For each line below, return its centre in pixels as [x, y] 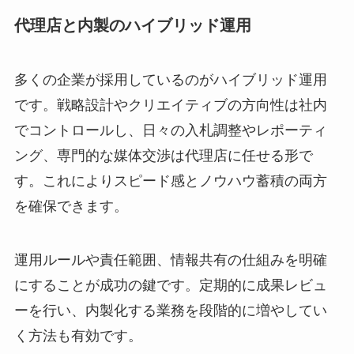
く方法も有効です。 [78, 335]
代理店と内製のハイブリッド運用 [132, 25]
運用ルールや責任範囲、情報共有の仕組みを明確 [170, 260]
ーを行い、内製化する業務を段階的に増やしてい [170, 310]
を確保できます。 [71, 206]
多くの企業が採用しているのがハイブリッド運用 [170, 79]
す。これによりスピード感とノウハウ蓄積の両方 [170, 181]
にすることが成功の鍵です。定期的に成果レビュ [170, 285]
